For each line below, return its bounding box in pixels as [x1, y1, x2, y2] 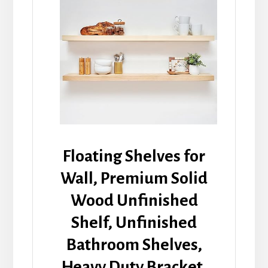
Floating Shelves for [63, 147, 205, 165]
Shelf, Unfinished [71, 213, 197, 232]
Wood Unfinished [70, 191, 198, 209]
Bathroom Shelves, [66, 235, 202, 254]
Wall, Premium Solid [60, 169, 208, 187]
